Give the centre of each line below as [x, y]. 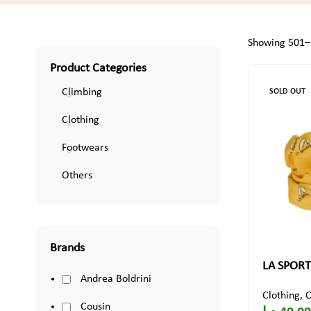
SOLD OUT [287, 92]
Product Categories [98, 68]
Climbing [82, 92]
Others [77, 176]
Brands [67, 248]
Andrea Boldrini [116, 279]
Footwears [85, 148]
